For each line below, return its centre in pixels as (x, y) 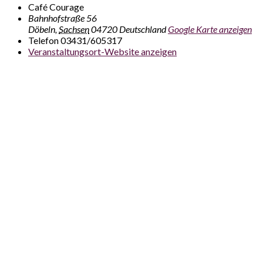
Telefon (43, 40)
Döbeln (42, 29)
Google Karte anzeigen (210, 29)
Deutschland (143, 29)
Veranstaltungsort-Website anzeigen (102, 51)
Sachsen (74, 29)
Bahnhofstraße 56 (63, 18)
